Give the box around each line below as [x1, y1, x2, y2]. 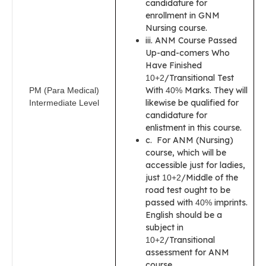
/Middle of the [181, 172, 238, 183]
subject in [145, 222, 183, 233]
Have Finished [145, 60, 202, 71]
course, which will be [145, 147, 226, 158]
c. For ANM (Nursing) [145, 135, 233, 145]
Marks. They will [182, 85, 248, 96]
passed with [145, 197, 195, 208]
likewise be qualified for [145, 97, 239, 108]
